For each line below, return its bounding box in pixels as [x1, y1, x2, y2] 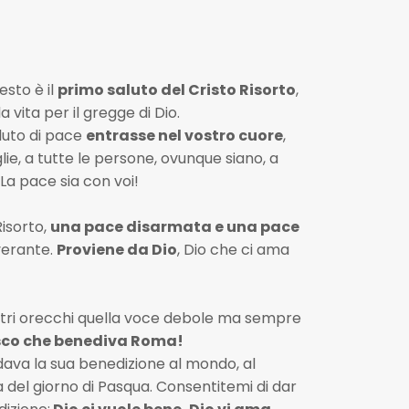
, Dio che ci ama [176, 239, 289, 260]
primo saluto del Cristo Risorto [57, 79, 296, 100]
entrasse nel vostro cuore [85, 125, 283, 146]
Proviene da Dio [56, 239, 177, 260]
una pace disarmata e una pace [49, 216, 299, 237]
